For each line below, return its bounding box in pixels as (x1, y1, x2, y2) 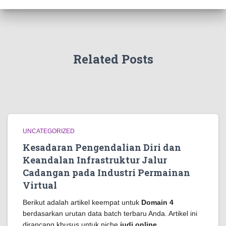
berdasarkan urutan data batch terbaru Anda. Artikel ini (23, 209, 197, 217)
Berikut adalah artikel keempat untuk (23, 198, 141, 206)
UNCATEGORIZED (23, 128, 75, 135)
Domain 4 (141, 198, 174, 206)
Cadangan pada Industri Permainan (23, 166, 190, 179)
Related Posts (73, 51, 153, 67)
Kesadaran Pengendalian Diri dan (23, 141, 181, 153)
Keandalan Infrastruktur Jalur (23, 154, 167, 166)
